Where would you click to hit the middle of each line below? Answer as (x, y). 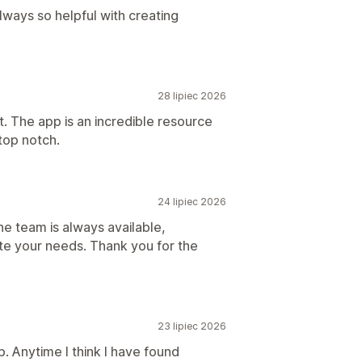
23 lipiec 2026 (192, 326)
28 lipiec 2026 (192, 96)
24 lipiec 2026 (192, 202)
